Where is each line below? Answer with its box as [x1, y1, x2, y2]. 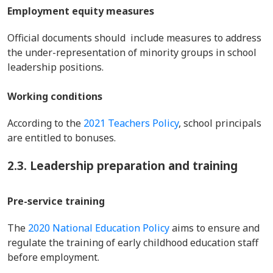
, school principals [179, 116, 261, 130]
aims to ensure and [169, 221, 260, 235]
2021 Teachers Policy [83, 116, 179, 130]
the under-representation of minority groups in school [7, 46, 257, 59]
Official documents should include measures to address [7, 31, 261, 44]
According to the [7, 116, 83, 130]
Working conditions [7, 90, 102, 103]
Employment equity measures [7, 4, 154, 18]
